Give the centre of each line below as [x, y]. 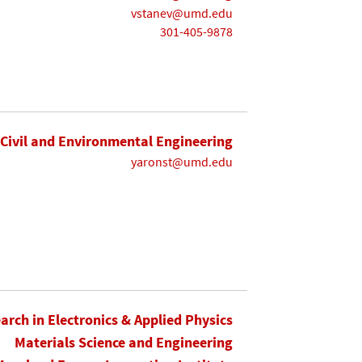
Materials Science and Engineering [124, 343]
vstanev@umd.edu [182, 13]
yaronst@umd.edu [182, 162]
